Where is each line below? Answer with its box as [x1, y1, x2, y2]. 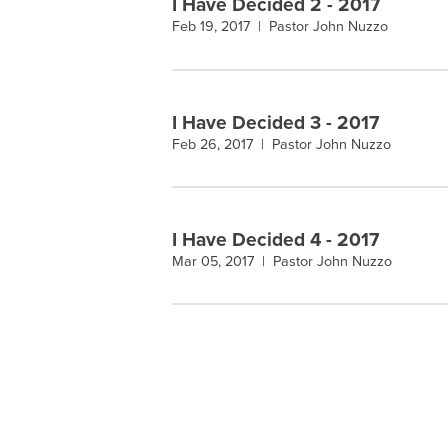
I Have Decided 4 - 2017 [172, 228, 379, 252]
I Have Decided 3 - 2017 [172, 110, 379, 134]
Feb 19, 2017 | [172, 18, 269, 36]
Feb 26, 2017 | [172, 135, 272, 153]
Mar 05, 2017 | [172, 253, 273, 271]
